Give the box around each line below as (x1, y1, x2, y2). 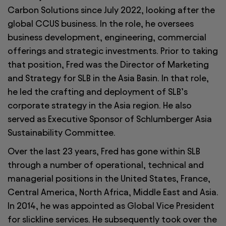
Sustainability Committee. (8, 128, 116, 138)
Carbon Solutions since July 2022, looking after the (8, 5, 215, 15)
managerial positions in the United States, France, (8, 174, 210, 184)
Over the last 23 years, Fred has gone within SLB (8, 146, 200, 156)
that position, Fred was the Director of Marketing (8, 60, 209, 70)
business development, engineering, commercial (8, 32, 206, 42)
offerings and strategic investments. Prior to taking (8, 46, 218, 56)
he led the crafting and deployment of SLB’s (8, 87, 188, 97)
